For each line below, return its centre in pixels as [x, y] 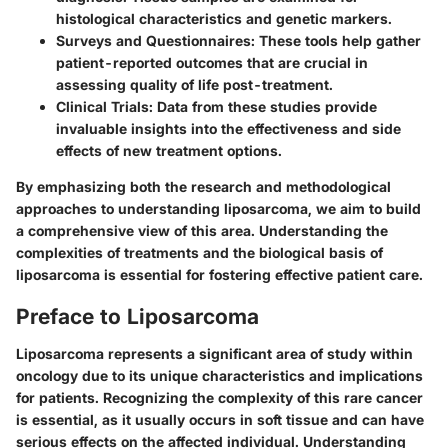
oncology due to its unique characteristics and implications [219, 376]
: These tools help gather [336, 40]
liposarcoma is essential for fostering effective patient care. [219, 274]
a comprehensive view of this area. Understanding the [202, 230]
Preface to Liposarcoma [137, 316]
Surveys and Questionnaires [153, 40]
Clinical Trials [102, 106]
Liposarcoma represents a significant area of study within [214, 354]
